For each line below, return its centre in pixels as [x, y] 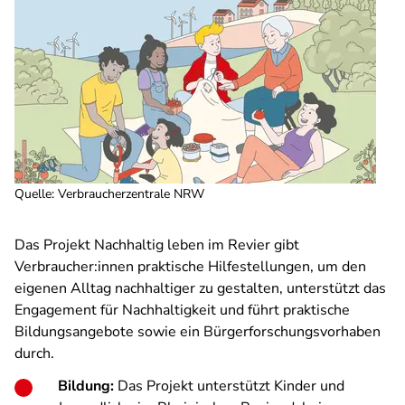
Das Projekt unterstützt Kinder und [229, 386]
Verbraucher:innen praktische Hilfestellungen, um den [190, 267]
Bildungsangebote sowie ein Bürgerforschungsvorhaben [198, 332]
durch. [34, 353]
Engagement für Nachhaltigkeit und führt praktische [182, 310]
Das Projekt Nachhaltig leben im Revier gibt [157, 245]
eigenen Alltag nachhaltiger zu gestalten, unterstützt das [200, 288]
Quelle [33, 194]
